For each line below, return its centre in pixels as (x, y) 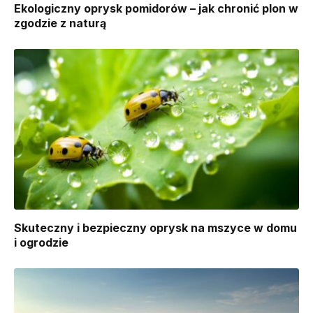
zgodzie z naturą (60, 23)
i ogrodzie (41, 242)
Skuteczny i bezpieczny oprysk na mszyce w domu (155, 227)
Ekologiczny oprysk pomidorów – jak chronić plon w (156, 9)
